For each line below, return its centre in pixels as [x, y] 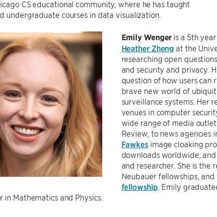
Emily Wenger [147, 37]
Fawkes [135, 144]
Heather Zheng [148, 48]
